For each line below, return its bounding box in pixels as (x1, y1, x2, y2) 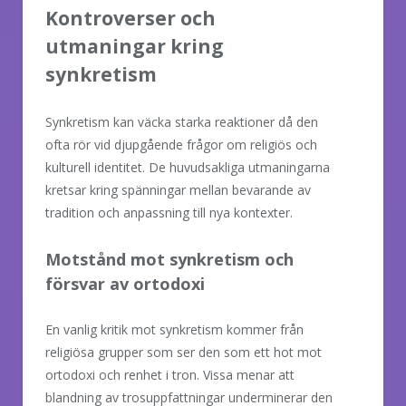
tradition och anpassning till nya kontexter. (45, 203, 293, 221)
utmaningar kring (45, 33, 224, 59)
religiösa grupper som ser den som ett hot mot (45, 343, 322, 361)
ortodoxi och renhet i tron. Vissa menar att (45, 365, 295, 383)
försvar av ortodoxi (45, 272, 205, 295)
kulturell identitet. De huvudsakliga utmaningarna (45, 158, 330, 176)
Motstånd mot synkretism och (45, 247, 294, 270)
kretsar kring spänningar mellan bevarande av (45, 180, 311, 198)
